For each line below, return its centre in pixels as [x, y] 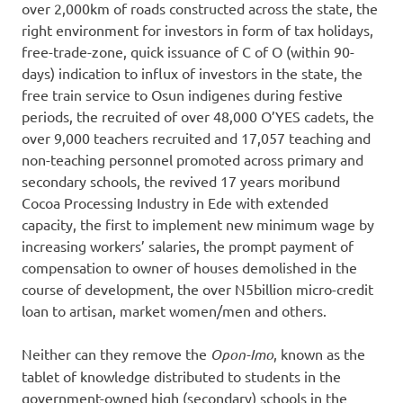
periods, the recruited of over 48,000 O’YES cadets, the [198, 116]
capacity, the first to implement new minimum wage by [198, 224]
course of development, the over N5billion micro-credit [197, 289]
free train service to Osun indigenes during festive [182, 95]
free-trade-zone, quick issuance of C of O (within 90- [188, 52]
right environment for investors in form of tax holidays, [197, 30]
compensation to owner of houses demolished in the [189, 268]
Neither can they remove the [116, 354]
